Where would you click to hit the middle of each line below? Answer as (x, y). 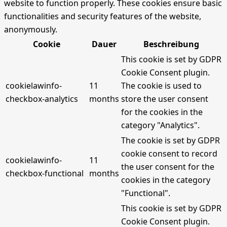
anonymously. (31, 30)
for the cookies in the (162, 112)
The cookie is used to (161, 86)
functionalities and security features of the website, (103, 16)
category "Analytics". (160, 125)
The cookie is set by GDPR (171, 141)
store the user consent (165, 99)
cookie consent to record (169, 154)
